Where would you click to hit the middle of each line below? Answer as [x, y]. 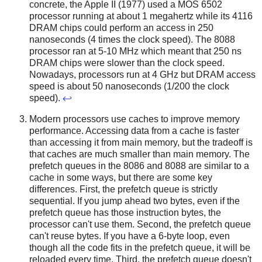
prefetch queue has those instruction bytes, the [125, 213]
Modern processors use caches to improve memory [135, 119]
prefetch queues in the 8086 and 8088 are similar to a [139, 166]
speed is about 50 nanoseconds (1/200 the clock [129, 87]
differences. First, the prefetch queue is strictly [123, 189]
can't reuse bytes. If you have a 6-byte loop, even [130, 236]
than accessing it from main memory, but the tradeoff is [141, 143]
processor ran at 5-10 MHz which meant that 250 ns [135, 51]
